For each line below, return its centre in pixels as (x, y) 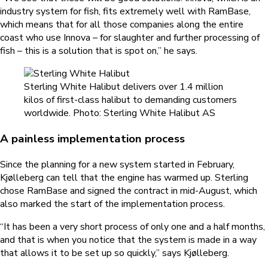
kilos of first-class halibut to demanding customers (130, 100)
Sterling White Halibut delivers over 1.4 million (124, 87)
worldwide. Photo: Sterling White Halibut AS (120, 113)
